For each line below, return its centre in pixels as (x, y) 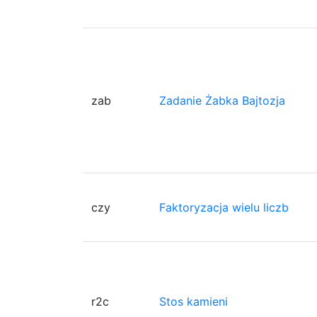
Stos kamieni (194, 301)
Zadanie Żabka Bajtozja (222, 100)
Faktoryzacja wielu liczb (224, 207)
